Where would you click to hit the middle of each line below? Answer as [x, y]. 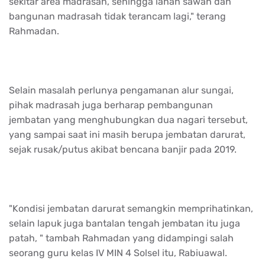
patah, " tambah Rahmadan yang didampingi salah [121, 238]
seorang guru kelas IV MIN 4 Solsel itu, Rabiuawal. [118, 253]
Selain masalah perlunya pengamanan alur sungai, [121, 90]
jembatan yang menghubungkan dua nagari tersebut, [128, 119]
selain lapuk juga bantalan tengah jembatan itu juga [125, 223]
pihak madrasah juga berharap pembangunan [111, 105]
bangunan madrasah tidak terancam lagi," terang [117, 16]
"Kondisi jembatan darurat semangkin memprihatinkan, [131, 208]
